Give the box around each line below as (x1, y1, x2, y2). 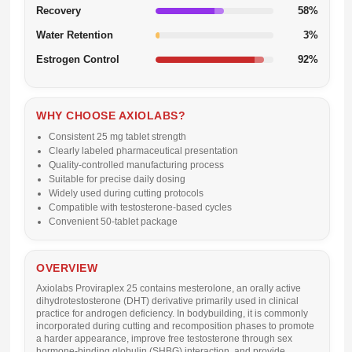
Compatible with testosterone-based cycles (49, 202, 232, 213)
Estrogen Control (36, 53, 119, 65)
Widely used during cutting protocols (49, 188, 203, 199)
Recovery (36, 5, 81, 16)
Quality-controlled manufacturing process (49, 159, 224, 170)
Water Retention (36, 29, 113, 41)
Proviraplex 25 (75, 283, 137, 294)
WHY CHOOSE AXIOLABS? (36, 109, 185, 122)
